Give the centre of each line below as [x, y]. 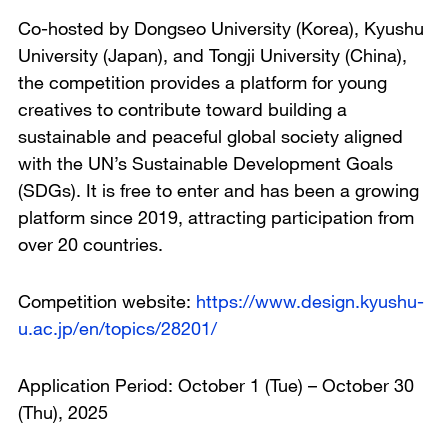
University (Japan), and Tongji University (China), [212, 54]
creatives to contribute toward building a [182, 108]
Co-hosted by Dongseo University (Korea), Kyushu [221, 27]
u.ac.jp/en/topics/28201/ [117, 327]
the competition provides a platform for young [202, 81]
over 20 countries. [90, 243]
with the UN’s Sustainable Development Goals [205, 162]
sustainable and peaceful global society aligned [210, 135]
